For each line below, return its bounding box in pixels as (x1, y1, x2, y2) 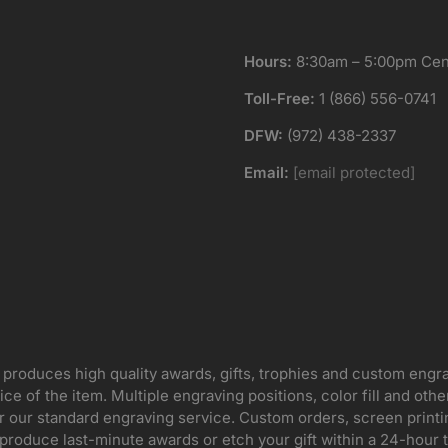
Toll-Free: (244, 88, 315, 108)
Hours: (244, 51, 292, 71)
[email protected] (293, 162, 415, 182)
